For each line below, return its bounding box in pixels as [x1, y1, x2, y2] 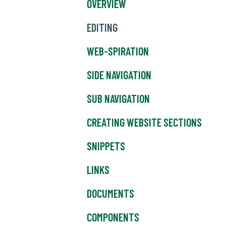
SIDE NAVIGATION [87, 68, 151, 82]
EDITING [87, 21, 118, 34]
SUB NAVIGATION [87, 92, 150, 105]
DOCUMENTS [87, 187, 134, 200]
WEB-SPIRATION [87, 44, 149, 58]
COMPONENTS [87, 210, 139, 224]
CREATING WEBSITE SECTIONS [87, 116, 202, 129]
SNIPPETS [87, 139, 125, 153]
